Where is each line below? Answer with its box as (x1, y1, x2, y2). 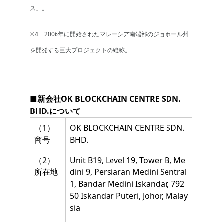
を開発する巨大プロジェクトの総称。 (30, 46, 131, 55)
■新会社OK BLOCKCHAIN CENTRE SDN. (30, 93, 181, 105)
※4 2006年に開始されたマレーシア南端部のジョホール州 (30, 30, 189, 39)
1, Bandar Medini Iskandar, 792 (70, 178, 184, 190)
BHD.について (30, 106, 81, 117)
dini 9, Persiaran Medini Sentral (70, 166, 187, 178)
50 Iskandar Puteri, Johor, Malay (70, 190, 188, 202)
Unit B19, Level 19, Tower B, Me (70, 155, 185, 166)
